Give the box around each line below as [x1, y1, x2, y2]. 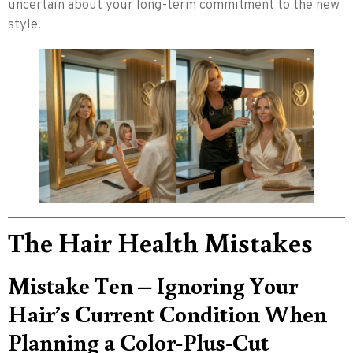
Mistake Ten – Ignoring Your [8, 269, 298, 300]
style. [8, 17, 41, 35]
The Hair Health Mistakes [8, 223, 313, 259]
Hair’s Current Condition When [8, 297, 327, 329]
